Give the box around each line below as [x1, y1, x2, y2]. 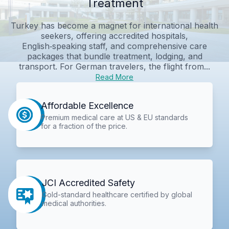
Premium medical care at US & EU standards [40, 112, 188, 122]
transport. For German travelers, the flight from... [19, 61, 210, 72]
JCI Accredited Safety [42, 177, 135, 189]
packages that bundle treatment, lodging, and [27, 51, 202, 61]
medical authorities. [42, 199, 107, 208]
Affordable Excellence [40, 100, 133, 111]
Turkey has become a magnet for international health [11, 20, 218, 31]
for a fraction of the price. [40, 121, 127, 130]
